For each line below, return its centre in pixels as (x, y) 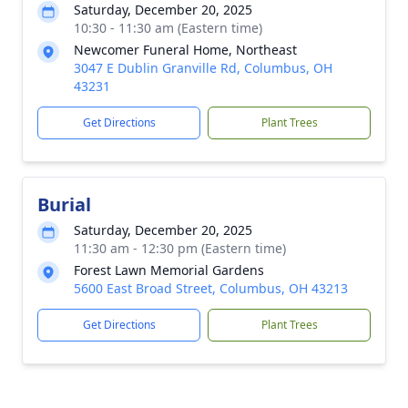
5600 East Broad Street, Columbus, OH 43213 (211, 288)
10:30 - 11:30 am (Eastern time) (168, 28)
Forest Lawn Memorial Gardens (169, 270)
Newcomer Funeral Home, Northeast (185, 50)
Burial (64, 204)
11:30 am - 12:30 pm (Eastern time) (180, 248)
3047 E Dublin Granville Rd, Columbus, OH (203, 68)
